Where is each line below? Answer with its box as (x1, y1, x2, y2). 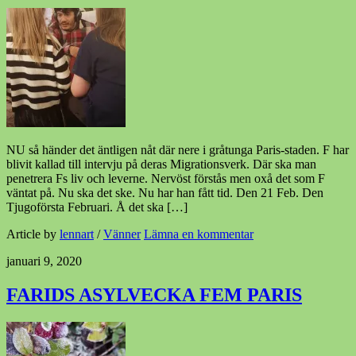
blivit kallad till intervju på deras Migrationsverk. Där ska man (6, 157, 316, 172)
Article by (6, 227, 60, 242)
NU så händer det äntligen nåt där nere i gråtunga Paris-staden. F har (6, 143, 349, 157)
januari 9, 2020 (6, 254, 82, 269)
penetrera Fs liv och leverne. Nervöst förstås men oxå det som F (6, 172, 325, 186)
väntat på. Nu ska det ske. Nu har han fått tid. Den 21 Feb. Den (6, 186, 323, 200)
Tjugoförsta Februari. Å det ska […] (6, 200, 188, 215)
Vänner (103, 227, 141, 242)
